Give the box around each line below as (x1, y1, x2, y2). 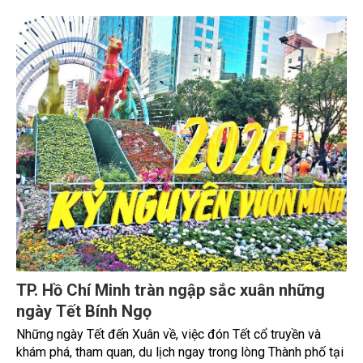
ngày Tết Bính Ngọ (16, 301, 152, 322)
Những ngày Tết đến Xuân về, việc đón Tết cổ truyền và (16, 327, 321, 343)
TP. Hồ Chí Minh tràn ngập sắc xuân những (16, 280, 325, 301)
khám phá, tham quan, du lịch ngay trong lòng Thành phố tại (16, 344, 344, 361)
